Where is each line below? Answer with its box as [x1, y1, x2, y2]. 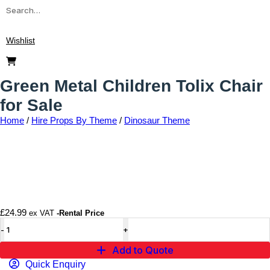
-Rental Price [57, 209, 104, 218]
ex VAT [29, 209, 54, 218]
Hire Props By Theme [31, 115, 117, 125]
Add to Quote [112, 244, 174, 256]
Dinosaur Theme [124, 115, 190, 125]
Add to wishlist [213, 164, 267, 173]
